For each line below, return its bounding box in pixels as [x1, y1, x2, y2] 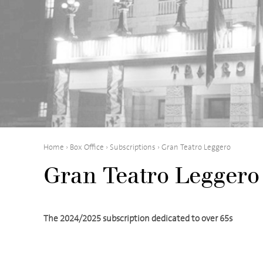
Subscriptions [110, 142, 156, 153]
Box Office [70, 142, 104, 153]
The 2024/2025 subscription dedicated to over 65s [43, 213, 232, 225]
